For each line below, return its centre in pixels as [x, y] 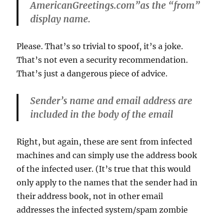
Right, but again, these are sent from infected [105, 141]
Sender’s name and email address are [111, 100]
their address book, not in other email [90, 196]
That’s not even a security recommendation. [102, 60]
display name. [61, 19]
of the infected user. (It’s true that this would [104, 169]
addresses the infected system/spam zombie [102, 209]
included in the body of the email [102, 114]
